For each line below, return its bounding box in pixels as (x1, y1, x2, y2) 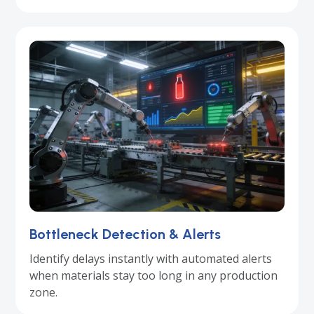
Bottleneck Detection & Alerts (29, 225, 221, 243)
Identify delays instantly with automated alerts (29, 250, 273, 266)
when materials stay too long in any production (29, 267, 278, 283)
